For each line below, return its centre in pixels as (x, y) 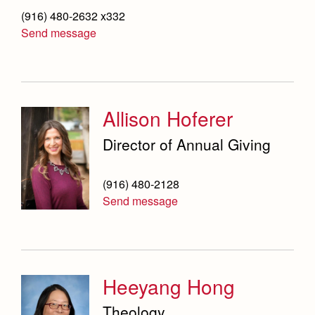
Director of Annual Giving (187, 144)
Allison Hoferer (168, 118)
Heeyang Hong (169, 286)
